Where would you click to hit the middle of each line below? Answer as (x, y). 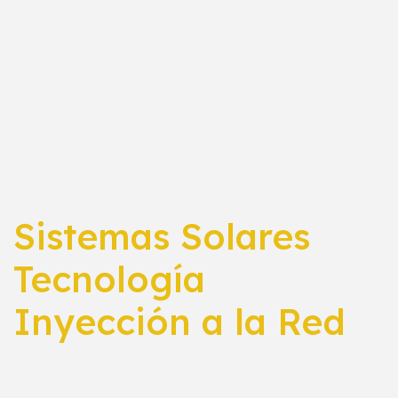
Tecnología (109, 279)
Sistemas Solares (162, 236)
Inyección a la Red (179, 321)
